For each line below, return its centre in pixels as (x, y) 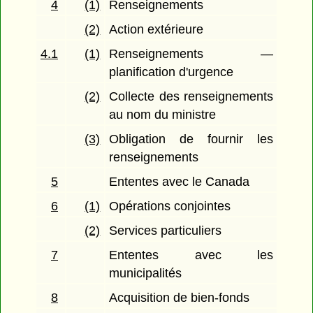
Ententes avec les (191, 255)
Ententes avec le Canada (180, 182)
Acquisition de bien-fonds (180, 298)
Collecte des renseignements (191, 97)
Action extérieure (156, 30)
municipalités (146, 274)
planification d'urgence (172, 72)
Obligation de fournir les (191, 139)
